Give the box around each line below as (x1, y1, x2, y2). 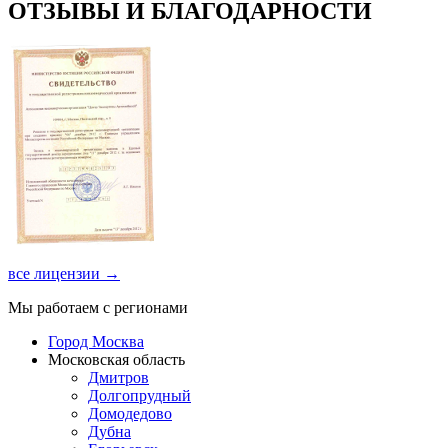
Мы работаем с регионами (8, 298, 188, 316)
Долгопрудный (88, 386, 191, 404)
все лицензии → (8, 264, 120, 282)
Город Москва (48, 332, 144, 350)
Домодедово (88, 404, 172, 422)
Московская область (48, 350, 185, 368)
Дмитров (88, 368, 149, 386)
